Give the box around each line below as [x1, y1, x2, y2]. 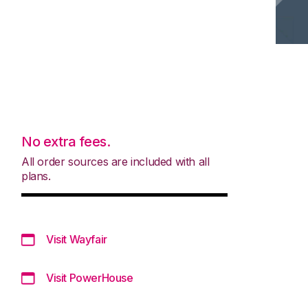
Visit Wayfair [46, 232, 107, 246]
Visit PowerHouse [46, 270, 133, 285]
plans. [21, 168, 51, 183]
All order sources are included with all [21, 154, 210, 168]
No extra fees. [21, 133, 111, 150]
